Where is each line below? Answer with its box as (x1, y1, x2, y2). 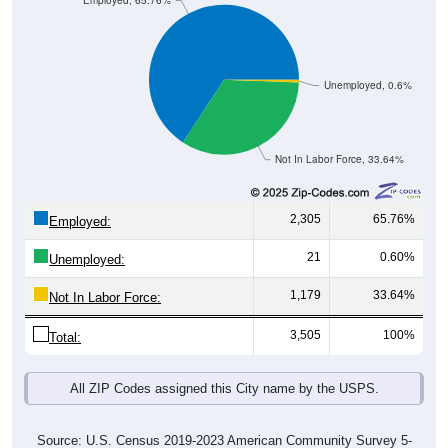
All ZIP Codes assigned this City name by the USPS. (69, 381, 379, 397)
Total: (49, 330, 81, 346)
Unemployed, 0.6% (323, 78, 412, 92)
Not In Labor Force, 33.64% (275, 152, 405, 166)
